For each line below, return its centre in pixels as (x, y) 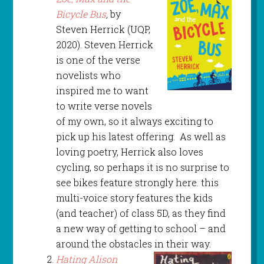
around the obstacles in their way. (133, 244)
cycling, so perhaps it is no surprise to (142, 167)
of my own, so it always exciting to (134, 121)
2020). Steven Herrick (104, 45)
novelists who (88, 75)
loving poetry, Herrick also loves (129, 152)
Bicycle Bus (81, 14)
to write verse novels (104, 106)
